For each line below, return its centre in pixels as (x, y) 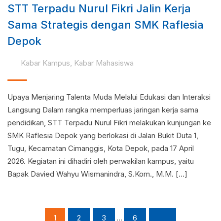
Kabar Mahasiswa (104, 63)
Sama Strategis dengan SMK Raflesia (106, 25)
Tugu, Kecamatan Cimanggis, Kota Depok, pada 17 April (101, 148)
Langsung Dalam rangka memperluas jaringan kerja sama (103, 110)
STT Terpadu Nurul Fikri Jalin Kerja (99, 8)
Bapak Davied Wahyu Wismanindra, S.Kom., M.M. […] (97, 174)
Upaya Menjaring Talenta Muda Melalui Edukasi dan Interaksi (109, 97)
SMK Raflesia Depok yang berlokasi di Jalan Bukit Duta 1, (103, 135)
